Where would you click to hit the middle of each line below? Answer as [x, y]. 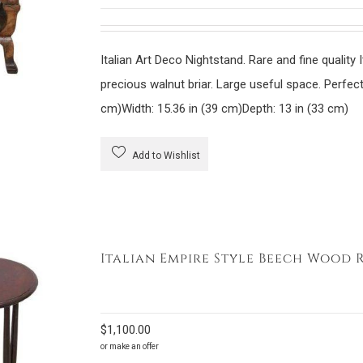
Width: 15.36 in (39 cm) [181, 109]
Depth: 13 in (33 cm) [295, 109]
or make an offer [129, 346]
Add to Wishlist [164, 156]
